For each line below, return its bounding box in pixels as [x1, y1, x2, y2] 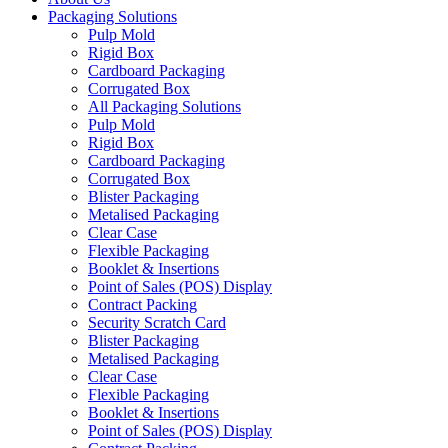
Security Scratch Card [88, 314, 226, 331]
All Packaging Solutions [88, 98, 241, 115]
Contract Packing [88, 296, 197, 313]
